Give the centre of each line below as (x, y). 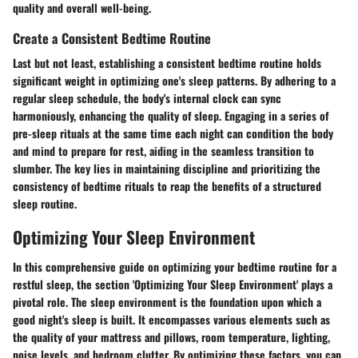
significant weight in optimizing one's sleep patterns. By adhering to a (174, 80)
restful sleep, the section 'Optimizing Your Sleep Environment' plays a (173, 284)
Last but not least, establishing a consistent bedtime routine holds (167, 62)
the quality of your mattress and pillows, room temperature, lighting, (171, 337)
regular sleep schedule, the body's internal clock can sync (147, 97)
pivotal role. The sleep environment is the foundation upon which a (167, 302)
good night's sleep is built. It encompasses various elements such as (171, 320)
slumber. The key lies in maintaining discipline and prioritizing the (167, 168)
